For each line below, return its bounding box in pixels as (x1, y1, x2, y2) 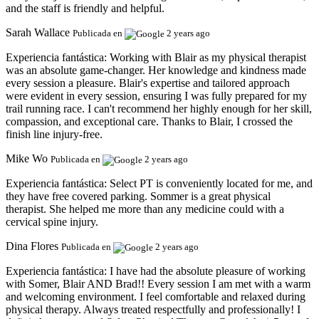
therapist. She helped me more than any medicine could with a (6, 202, 284, 215)
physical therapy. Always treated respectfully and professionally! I (6, 303, 300, 315)
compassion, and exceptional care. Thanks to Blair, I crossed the (6, 115, 293, 127)
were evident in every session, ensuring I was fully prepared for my (6, 89, 307, 102)
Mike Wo (6, 152, 48, 164)
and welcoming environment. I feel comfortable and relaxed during (6, 290, 305, 303)
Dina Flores (6, 239, 58, 252)
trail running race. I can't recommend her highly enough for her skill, (6, 102, 312, 115)
